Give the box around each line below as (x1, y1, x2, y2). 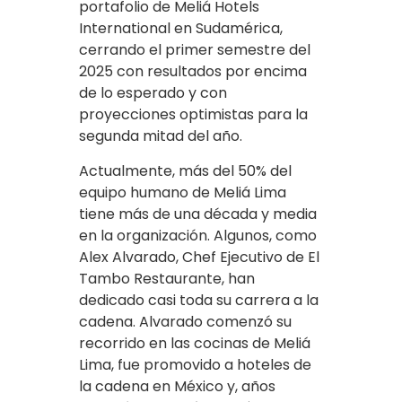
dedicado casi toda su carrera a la (79, 290, 319, 311)
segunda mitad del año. (79, 126, 242, 147)
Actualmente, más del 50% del (79, 161, 292, 182)
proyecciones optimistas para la (79, 104, 308, 126)
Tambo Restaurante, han (79, 268, 255, 290)
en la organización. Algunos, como (79, 225, 317, 247)
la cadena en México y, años (79, 376, 275, 398)
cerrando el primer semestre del (79, 39, 310, 61)
